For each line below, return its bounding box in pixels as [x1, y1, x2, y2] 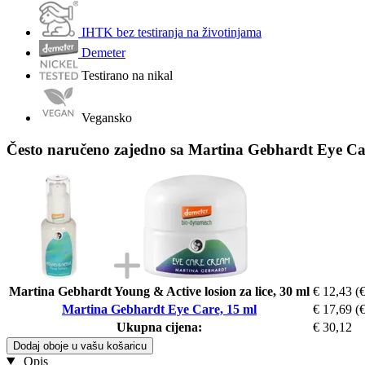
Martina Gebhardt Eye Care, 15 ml [62, 301, 257, 316]
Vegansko [81, 111, 132, 125]
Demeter [81, 46, 125, 60]
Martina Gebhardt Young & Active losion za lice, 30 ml [9, 284, 310, 298]
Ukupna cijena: [117, 319, 202, 334]
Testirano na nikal [81, 68, 173, 83]
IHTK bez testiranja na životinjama [81, 25, 262, 40]
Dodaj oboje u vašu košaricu [13, 339, 147, 352]
